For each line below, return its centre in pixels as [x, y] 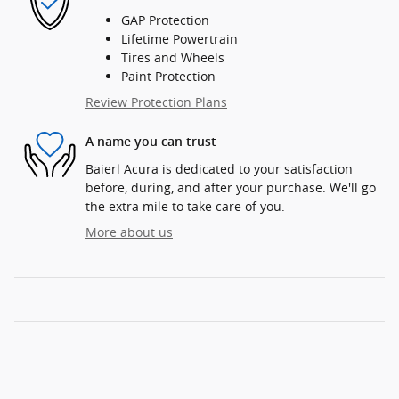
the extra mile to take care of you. [185, 206]
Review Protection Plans [156, 102]
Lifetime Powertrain [179, 38]
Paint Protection [168, 76]
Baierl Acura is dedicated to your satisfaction [219, 168]
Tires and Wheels [173, 57]
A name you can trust [151, 142]
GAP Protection [165, 20]
